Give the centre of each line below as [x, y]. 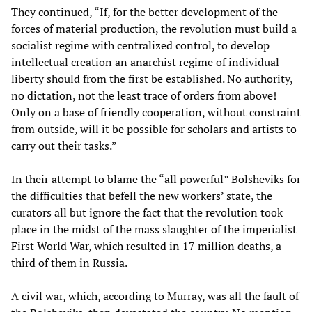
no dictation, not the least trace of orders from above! [144, 95]
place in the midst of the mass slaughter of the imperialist [154, 229]
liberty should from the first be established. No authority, [152, 78]
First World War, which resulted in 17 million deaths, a [146, 245]
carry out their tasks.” [64, 145]
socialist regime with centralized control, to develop [140, 45]
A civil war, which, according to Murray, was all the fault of [155, 296]
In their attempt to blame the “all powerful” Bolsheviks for [156, 179]
